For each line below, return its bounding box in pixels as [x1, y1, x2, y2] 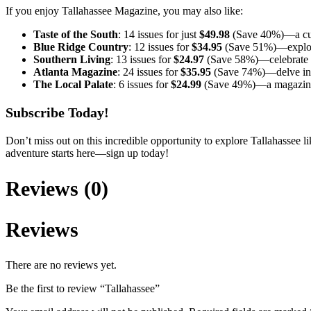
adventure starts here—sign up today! [6, 146, 169, 159]
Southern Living [33, 53, 110, 65]
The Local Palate [33, 78, 113, 90]
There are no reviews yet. [6, 258, 117, 271]
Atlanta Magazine [33, 65, 117, 78]
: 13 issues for [110, 53, 174, 65]
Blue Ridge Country [33, 40, 128, 53]
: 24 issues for [117, 65, 180, 78]
